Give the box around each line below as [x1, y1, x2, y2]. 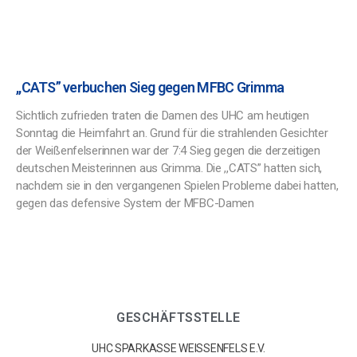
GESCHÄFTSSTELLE [116, 310, 241, 325]
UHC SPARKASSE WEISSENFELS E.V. [92, 342, 264, 355]
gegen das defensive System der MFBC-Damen [16, 196, 254, 210]
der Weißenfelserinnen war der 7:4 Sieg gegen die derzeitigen [16, 143, 320, 158]
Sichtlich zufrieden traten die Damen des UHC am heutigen [16, 108, 309, 123]
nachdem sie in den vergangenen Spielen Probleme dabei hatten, [16, 178, 339, 193]
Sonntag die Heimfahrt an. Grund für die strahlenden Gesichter [16, 126, 328, 140]
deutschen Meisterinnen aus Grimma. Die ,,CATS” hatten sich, [16, 161, 323, 175]
